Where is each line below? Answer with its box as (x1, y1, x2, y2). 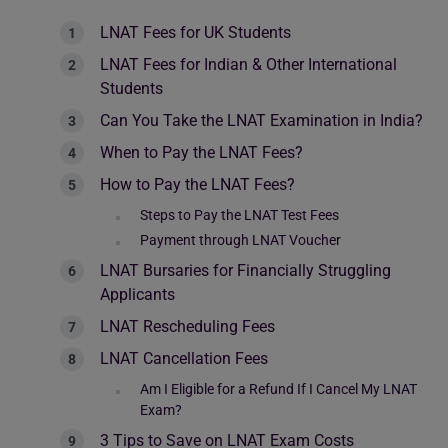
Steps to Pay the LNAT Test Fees (140, 207, 339, 223)
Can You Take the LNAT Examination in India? (100, 111, 423, 130)
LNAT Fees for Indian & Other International (100, 55, 397, 74)
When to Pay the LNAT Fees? (100, 143, 303, 162)
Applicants (100, 285, 179, 304)
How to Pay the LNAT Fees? (100, 175, 295, 194)
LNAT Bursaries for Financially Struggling (100, 261, 391, 280)
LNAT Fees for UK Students (100, 23, 295, 42)
